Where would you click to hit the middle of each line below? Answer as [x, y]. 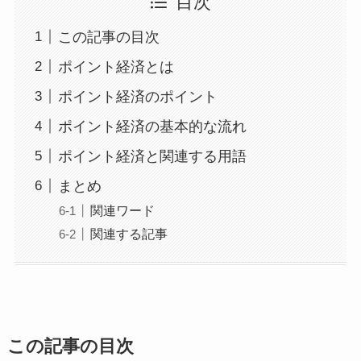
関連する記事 [129, 233]
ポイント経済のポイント [137, 96]
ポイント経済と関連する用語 [152, 156]
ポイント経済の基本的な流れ [152, 126]
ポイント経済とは [116, 66]
